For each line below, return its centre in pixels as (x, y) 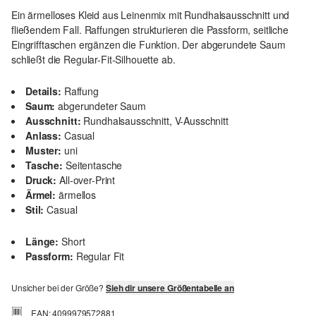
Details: (43, 91)
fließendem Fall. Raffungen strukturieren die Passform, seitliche (150, 30)
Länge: (42, 242)
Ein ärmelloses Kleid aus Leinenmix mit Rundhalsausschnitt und (151, 15)
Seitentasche (94, 165)
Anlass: (43, 136)
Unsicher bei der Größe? (59, 288)
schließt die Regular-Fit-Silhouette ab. (93, 60)
